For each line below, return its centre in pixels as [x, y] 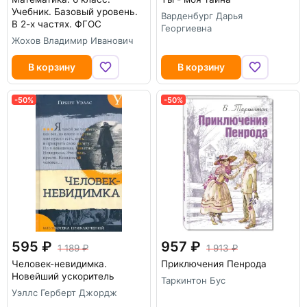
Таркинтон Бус [193, 280]
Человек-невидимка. [59, 264]
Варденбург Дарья [202, 16]
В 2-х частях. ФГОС [57, 24]
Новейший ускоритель [63, 276]
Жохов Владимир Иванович [72, 40]
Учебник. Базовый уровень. [75, 12]
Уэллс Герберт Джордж [64, 293]
